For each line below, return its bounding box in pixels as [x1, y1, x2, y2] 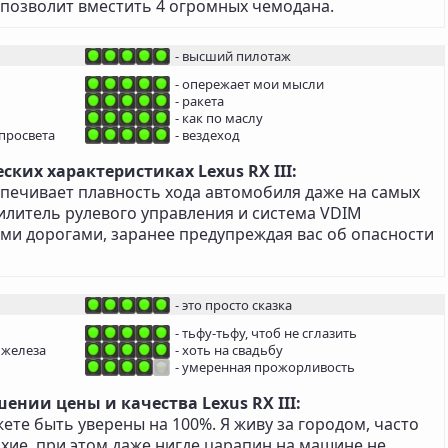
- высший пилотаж [175, 47, 291, 66]
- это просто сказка [175, 296, 292, 315]
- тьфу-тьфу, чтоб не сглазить [175, 324, 357, 343]
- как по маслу [175, 109, 263, 128]
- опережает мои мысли [175, 75, 324, 94]
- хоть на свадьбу [175, 341, 283, 360]
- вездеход [175, 126, 240, 145]
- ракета [175, 92, 224, 111]
